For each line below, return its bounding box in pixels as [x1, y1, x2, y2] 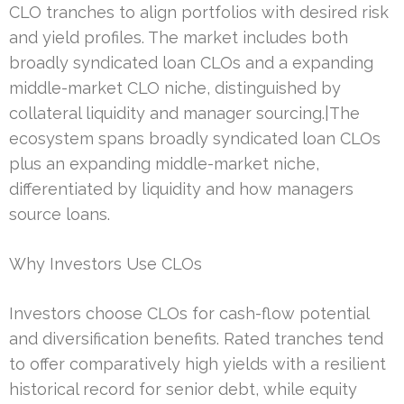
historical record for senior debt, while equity [9, 379, 357, 399]
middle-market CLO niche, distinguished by [9, 78, 341, 97]
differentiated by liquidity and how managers [9, 179, 353, 198]
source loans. [9, 204, 110, 224]
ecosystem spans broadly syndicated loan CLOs [9, 128, 381, 148]
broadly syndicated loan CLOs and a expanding [9, 52, 373, 72]
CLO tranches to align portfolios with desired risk [9, 2, 389, 22]
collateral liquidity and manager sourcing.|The [9, 103, 360, 123]
